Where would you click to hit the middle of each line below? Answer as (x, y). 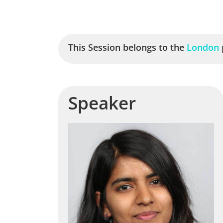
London (203, 47)
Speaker (102, 103)
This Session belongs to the (127, 47)
